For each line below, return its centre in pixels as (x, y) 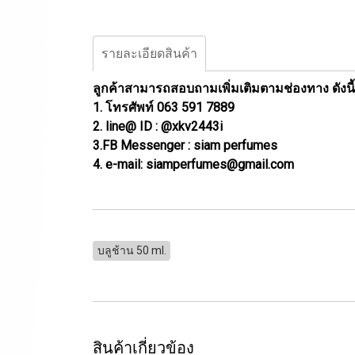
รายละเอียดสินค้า (149, 53)
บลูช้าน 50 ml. (132, 250)
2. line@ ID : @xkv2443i (158, 126)
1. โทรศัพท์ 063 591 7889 (164, 107)
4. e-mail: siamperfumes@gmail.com (193, 164)
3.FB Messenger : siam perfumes (185, 145)
